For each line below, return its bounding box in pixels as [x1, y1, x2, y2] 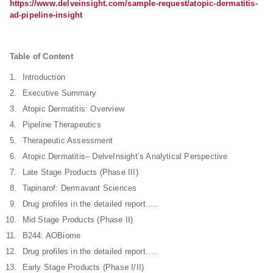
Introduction [22, 73, 66, 82]
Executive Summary [22, 88, 97, 97]
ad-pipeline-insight [9, 10, 83, 19]
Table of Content [9, 52, 73, 61]
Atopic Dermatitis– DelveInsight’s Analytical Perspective [22, 152, 228, 161]
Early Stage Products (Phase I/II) [22, 263, 144, 272]
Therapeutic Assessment [22, 136, 113, 145]
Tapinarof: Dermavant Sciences [22, 183, 137, 193]
